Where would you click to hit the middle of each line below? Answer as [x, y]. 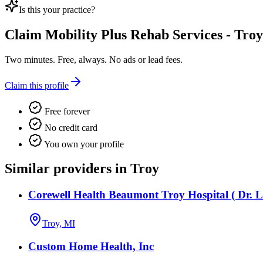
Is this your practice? [57, 9]
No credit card [70, 127]
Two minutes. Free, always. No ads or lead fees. [94, 59]
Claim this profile [37, 85]
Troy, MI [59, 224]
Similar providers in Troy [82, 169]
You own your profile [83, 144]
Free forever [66, 111]
